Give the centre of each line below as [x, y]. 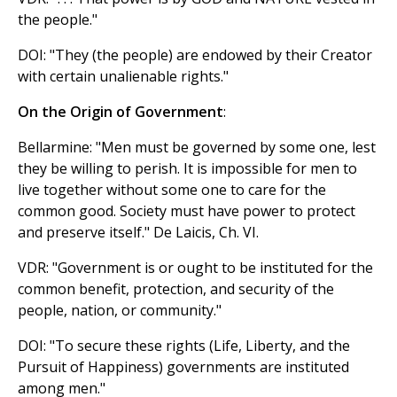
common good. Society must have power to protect [187, 211]
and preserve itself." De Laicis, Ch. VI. [138, 233]
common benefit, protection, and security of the [176, 289]
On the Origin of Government [121, 112]
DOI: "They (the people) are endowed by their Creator [195, 55]
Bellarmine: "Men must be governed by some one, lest [197, 148]
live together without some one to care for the [172, 190]
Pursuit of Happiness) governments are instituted [183, 367]
